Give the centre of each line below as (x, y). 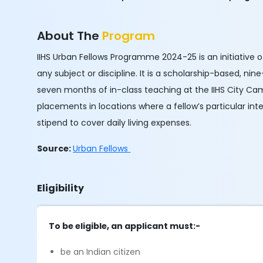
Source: (55, 149)
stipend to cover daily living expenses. (114, 123)
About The (70, 36)
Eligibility (61, 188)
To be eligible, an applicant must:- (126, 226)
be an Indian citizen (101, 252)
